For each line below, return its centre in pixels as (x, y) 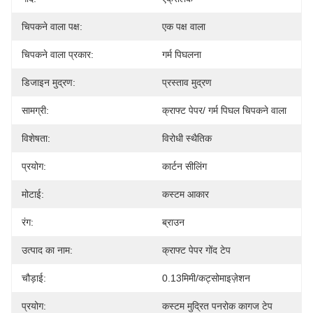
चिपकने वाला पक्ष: (52, 27)
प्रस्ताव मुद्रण (187, 82)
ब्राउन (173, 222)
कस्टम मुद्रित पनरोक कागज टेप (217, 306)
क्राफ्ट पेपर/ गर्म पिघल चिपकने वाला (224, 110)
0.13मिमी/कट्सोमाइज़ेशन (206, 278)
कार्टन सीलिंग (184, 166)
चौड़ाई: (34, 278)
